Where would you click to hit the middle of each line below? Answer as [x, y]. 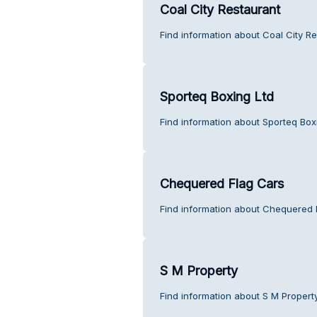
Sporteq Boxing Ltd [217, 96]
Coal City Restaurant [220, 9]
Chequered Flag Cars [221, 183]
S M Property [198, 270]
